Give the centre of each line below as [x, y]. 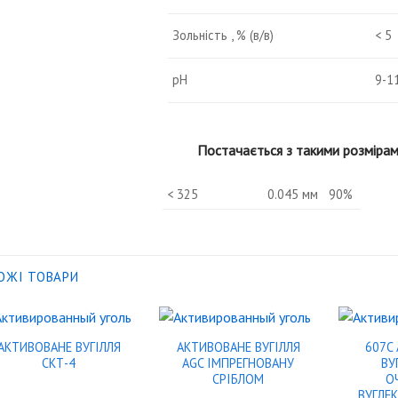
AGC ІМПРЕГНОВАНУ [239, 363]
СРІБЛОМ [239, 379]
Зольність [199, 35]
